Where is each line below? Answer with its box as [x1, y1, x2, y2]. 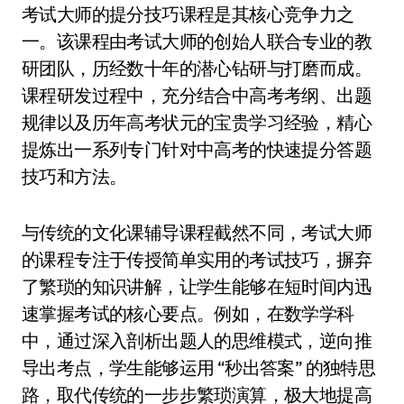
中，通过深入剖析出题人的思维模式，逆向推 [22, 329, 372, 352]
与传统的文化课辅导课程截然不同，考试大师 [22, 221, 372, 243]
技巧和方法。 [22, 165, 127, 188]
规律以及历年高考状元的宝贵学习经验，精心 [22, 111, 372, 133]
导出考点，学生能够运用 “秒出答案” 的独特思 [22, 356, 376, 379]
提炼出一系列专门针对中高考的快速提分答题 [22, 138, 372, 161]
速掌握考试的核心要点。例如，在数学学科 [22, 302, 354, 325]
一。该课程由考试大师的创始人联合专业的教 [22, 30, 372, 52]
